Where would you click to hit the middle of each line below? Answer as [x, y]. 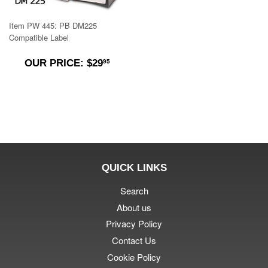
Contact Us [134, 240]
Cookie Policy [134, 257]
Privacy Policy [134, 224]
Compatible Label [39, 37]
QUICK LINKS [134, 167]
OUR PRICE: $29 [63, 63]
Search [134, 190]
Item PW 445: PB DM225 [53, 25]
